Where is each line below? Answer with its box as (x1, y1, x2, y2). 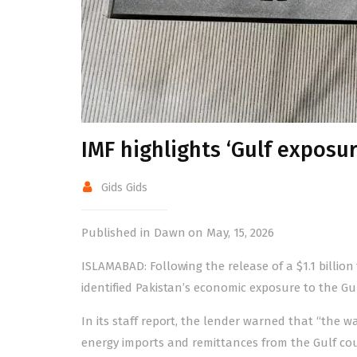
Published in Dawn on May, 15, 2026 (81, 226, 274, 240)
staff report (112, 314, 176, 328)
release (228, 259, 273, 273)
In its (81, 314, 112, 328)
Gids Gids (101, 181, 147, 194)
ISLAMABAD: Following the (81, 259, 229, 273)
